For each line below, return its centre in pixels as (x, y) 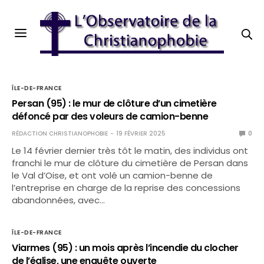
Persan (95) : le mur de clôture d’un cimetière (114, 103)
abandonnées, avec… (59, 200)
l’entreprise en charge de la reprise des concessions (126, 188)
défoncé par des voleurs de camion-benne (110, 116)
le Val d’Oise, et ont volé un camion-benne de (113, 175)
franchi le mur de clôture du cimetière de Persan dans (130, 163)
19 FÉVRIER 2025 (141, 133)
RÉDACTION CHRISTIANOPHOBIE (60, 133)
